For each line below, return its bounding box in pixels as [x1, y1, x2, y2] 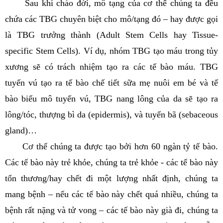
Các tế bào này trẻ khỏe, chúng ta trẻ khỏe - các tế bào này [5, 157, 218, 167]
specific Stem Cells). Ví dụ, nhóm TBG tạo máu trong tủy [5, 46, 218, 56]
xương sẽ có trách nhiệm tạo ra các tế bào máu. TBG [5, 62, 218, 72]
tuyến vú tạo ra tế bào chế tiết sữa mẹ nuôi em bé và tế [5, 78, 218, 88]
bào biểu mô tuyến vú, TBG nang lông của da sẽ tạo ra [5, 94, 218, 104]
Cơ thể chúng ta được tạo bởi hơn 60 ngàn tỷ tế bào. [5, 141, 218, 151]
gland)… [5, 125, 37, 135]
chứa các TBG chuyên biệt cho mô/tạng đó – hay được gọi [5, 14, 218, 24]
